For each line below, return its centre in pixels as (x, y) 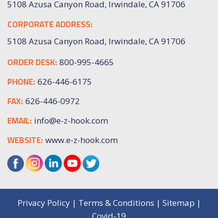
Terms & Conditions (116, 202)
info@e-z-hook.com (71, 120)
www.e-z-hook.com (82, 140)
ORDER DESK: (32, 62)
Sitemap (178, 202)
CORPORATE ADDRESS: (50, 24)
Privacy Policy (44, 202)
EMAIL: (19, 120)
